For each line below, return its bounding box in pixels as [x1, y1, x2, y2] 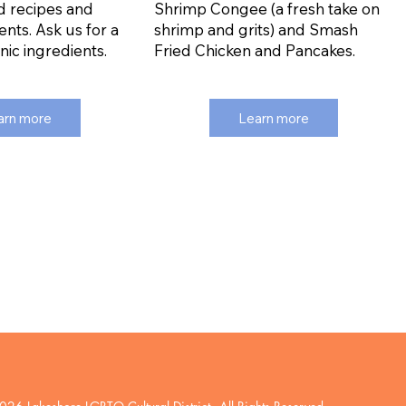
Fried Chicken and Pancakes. [153, 40, 355, 60]
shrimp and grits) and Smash [153, 19, 358, 39]
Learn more [238, 109, 310, 127]
